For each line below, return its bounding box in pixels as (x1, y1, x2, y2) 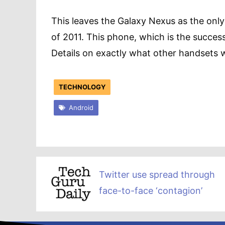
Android (68, 103, 93, 111)
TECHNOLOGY (59, 82, 105, 91)
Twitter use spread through (99, 169, 215, 180)
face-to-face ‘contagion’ (99, 185, 202, 196)
